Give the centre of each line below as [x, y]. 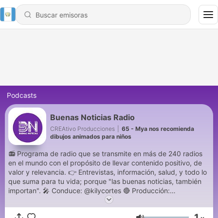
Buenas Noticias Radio [92, 117]
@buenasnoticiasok [39, 209]
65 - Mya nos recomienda [158, 128]
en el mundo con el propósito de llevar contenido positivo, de [105, 163]
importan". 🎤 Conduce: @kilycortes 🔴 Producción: [89, 191]
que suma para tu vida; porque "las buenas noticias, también [105, 181]
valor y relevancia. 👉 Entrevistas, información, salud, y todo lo [108, 172]
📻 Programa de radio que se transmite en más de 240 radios [105, 154]
